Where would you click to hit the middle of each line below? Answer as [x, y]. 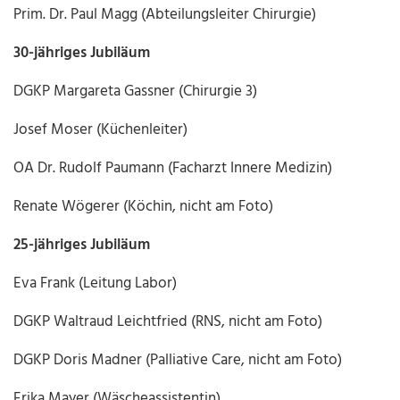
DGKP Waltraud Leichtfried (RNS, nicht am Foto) [168, 322]
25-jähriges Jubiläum [82, 246]
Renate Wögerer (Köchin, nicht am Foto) [144, 207]
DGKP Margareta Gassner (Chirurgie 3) [136, 92]
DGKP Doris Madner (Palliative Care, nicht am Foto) [178, 361]
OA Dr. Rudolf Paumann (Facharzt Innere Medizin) [173, 169]
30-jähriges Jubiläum [82, 54]
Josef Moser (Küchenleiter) [101, 130]
